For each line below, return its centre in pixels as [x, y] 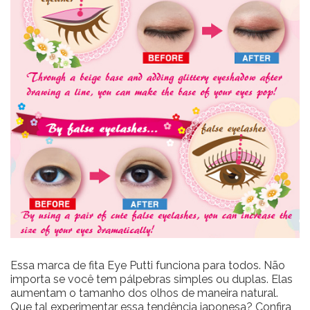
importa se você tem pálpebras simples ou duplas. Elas [152, 279]
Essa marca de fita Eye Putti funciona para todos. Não [148, 265]
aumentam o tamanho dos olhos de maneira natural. [144, 293]
